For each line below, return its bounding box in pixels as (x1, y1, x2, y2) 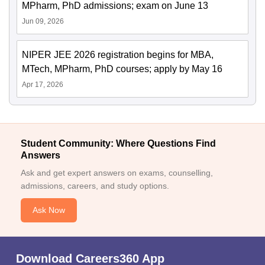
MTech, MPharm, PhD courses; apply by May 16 (22, 64, 222, 74)
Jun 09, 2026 (22, 17, 64, 25)
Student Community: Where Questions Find (21, 138, 216, 148)
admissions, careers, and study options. (21, 181, 169, 190)
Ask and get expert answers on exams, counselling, (21, 168, 213, 177)
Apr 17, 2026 (22, 80, 63, 89)
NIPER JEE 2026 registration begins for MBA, (22, 50, 214, 60)
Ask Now (33, 205, 65, 215)
